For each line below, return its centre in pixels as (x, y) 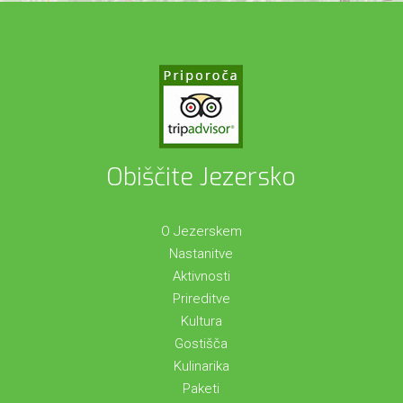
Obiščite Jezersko (201, 178)
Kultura (201, 322)
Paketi (201, 389)
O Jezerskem (201, 232)
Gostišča (201, 344)
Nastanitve (201, 254)
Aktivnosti (201, 277)
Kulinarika (201, 367)
